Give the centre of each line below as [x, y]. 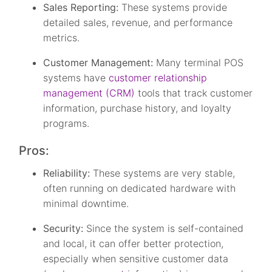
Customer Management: [100, 63]
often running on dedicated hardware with [140, 189]
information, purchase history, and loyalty [138, 108]
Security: [63, 229]
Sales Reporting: [81, 8]
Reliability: [68, 173]
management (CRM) [89, 93]
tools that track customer [194, 93]
